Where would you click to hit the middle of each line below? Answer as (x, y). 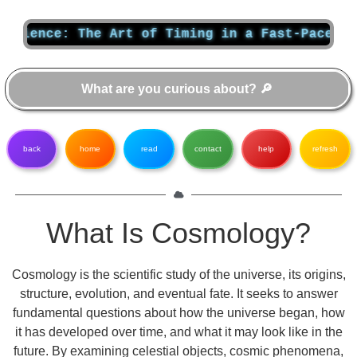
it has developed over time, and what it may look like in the (178, 332)
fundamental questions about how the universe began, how (178, 313)
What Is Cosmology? (178, 233)
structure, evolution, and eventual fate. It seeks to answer (178, 294)
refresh (326, 149)
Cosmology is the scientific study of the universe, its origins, (178, 275)
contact (208, 149)
